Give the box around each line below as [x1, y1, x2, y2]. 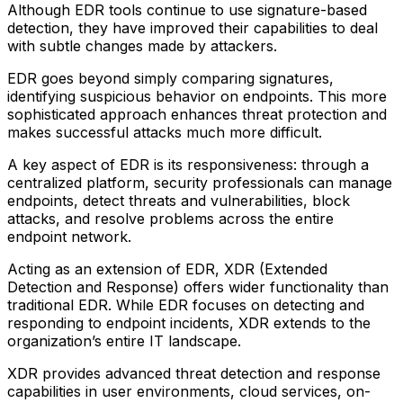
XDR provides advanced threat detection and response [7, 363, 381, 382]
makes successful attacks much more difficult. [7, 122, 322, 141]
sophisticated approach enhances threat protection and [7, 104, 387, 123]
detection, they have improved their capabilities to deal [7, 18, 378, 37]
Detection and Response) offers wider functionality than [7, 277, 389, 296]
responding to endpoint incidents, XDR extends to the [7, 313, 371, 332]
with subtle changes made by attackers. [7, 36, 277, 55]
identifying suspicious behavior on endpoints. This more [7, 86, 387, 105]
